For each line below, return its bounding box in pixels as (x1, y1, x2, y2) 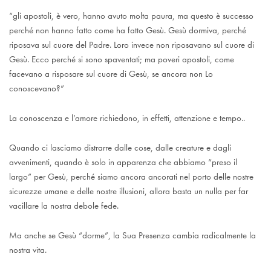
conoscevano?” (9, 82, 64, 95)
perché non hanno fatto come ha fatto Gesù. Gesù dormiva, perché (9, 24, 247, 37)
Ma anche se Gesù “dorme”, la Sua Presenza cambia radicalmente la (9, 229, 256, 241)
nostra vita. (9, 243, 47, 256)
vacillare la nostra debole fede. (9, 199, 119, 212)
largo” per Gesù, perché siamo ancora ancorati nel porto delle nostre (9, 170, 254, 183)
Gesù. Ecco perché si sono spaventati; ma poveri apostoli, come (9, 53, 235, 66)
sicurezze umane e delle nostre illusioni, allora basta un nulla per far (9, 184, 249, 197)
